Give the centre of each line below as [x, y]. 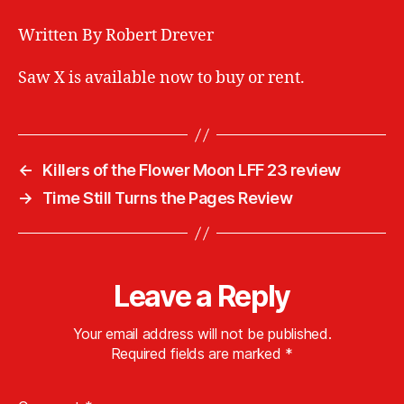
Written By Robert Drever [116, 35]
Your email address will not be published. [202, 334]
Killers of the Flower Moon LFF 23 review [191, 170]
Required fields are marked [198, 354]
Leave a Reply [202, 297]
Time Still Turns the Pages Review [167, 198]
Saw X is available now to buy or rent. [161, 78]
